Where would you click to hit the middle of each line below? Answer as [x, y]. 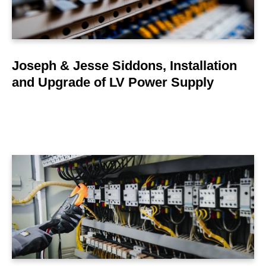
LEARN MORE [133, 191]
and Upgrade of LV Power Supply [113, 82]
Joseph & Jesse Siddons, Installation [124, 65]
